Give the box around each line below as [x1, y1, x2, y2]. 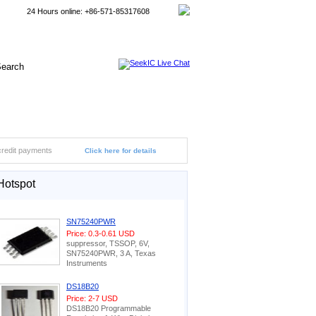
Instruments [66, 259, 107, 267]
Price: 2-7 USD [66, 294, 118, 303]
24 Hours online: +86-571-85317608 [27, 7, 150, 16]
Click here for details [85, 147, 157, 154]
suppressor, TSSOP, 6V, [66, 239, 150, 248]
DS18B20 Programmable [66, 304, 151, 312]
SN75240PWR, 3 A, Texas [66, 249, 156, 257]
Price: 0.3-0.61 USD [66, 229, 135, 238]
